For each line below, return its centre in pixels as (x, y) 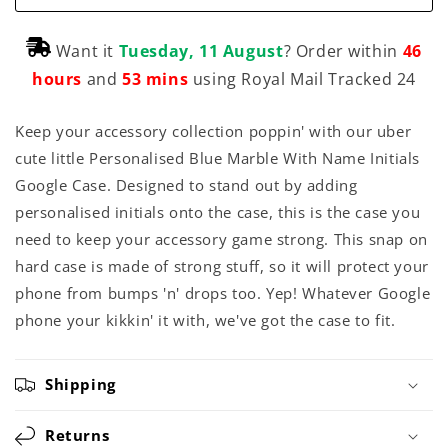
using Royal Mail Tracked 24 (302, 78)
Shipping (80, 383)
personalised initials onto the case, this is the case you (218, 211)
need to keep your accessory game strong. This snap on (221, 238)
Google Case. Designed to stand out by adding (186, 184)
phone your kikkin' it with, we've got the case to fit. (205, 319)
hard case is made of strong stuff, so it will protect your (222, 265)
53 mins (153, 78)
